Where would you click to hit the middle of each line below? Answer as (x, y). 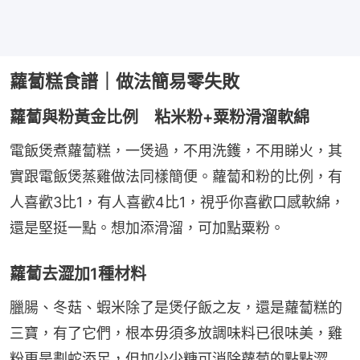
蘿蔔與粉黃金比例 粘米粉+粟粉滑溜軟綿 (160, 118)
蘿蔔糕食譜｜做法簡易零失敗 (125, 82)
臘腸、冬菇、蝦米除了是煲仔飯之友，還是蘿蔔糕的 (176, 308)
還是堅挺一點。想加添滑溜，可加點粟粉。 (147, 228)
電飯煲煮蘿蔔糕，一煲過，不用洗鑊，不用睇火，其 (176, 151)
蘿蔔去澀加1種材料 (78, 274)
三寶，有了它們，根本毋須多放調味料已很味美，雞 (176, 333)
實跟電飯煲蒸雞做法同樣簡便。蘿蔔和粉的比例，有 (176, 177)
